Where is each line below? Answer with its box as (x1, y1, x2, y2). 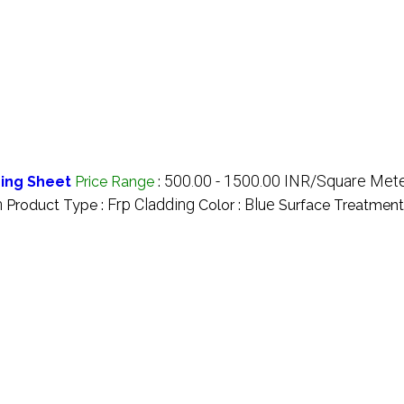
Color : (198, 196, 244, 214)
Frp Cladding (107, 194, 195, 214)
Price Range (75, 172, 154, 190)
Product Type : (6, 196, 107, 214)
